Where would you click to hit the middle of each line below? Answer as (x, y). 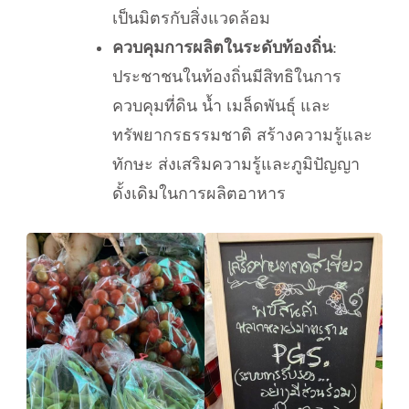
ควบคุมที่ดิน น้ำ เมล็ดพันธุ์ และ (221, 105)
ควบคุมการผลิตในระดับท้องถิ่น (222, 47)
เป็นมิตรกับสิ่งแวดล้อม (191, 18)
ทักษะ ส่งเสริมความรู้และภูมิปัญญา (236, 164)
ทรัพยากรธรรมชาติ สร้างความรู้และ (242, 135)
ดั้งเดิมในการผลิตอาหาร (199, 193)
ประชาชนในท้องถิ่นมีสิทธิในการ (227, 76)
